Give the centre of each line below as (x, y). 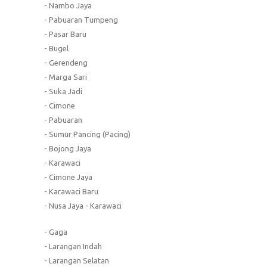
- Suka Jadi (63, 91)
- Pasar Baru (65, 34)
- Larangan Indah (73, 246)
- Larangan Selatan (77, 260)
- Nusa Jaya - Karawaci (83, 205)
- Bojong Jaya (68, 148)
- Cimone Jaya (68, 177)
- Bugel (56, 48)
